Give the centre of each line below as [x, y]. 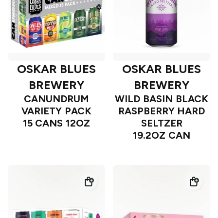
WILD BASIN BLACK [162, 99]
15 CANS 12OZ [56, 123]
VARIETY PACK [56, 111]
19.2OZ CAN [162, 136]
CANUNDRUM [56, 99]
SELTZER [162, 123]
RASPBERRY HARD [162, 111]
